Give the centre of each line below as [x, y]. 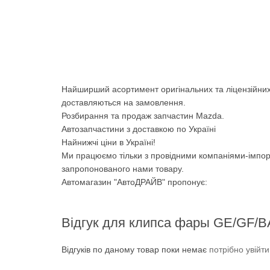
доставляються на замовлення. [124, 102]
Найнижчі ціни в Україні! [108, 142]
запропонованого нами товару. [123, 168]
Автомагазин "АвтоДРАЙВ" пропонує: [134, 182]
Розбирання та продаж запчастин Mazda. [143, 115]
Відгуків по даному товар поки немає [135, 249]
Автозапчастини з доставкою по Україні [139, 129]
